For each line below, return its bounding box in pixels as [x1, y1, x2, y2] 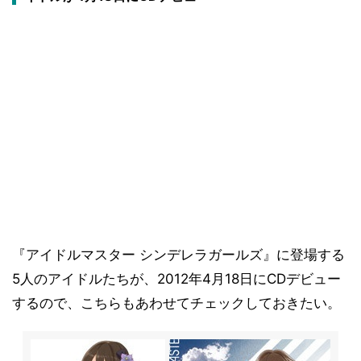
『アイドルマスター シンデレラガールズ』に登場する [12, 247, 345, 263]
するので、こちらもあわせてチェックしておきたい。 [12, 295, 341, 311]
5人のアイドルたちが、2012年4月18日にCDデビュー [12, 271, 341, 287]
